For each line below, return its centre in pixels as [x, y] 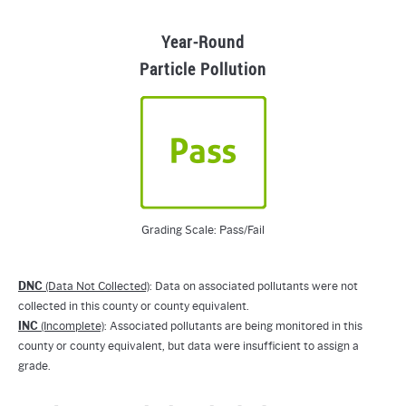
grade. [34, 366]
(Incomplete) [71, 326]
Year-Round [203, 42]
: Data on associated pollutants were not [254, 286]
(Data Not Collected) [96, 286]
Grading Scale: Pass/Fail [203, 230]
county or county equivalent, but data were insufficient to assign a [188, 346]
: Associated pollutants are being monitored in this [233, 326]
